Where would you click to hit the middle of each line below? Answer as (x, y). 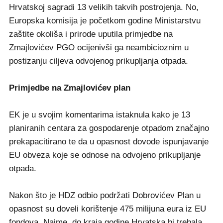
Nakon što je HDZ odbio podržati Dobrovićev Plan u (105, 196)
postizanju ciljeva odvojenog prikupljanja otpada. (99, 61)
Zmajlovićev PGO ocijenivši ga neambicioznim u (99, 48)
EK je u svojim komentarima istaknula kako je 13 (100, 115)
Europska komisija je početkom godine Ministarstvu (105, 21)
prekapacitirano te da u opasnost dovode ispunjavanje (109, 142)
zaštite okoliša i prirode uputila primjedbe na (91, 34)
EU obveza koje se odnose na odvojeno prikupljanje (105, 155)
